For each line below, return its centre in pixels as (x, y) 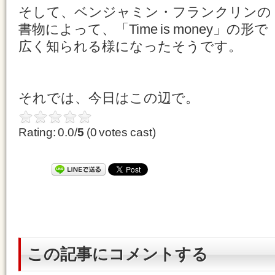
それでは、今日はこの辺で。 (109, 98)
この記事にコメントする (118, 254)
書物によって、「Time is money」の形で (143, 29)
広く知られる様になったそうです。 (130, 46)
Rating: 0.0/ (48, 132)
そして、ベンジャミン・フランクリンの (145, 12)
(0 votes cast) (120, 132)
